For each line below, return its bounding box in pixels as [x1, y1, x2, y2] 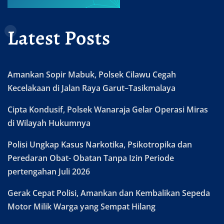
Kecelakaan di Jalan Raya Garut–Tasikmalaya [7, 82, 175, 93]
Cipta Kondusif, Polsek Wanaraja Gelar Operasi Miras [7, 103, 208, 115]
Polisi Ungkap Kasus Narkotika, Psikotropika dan [7, 138, 192, 150]
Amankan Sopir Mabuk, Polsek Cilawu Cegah [7, 68, 176, 80]
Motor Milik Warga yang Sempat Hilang [7, 200, 155, 212]
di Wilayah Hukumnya [7, 117, 90, 128]
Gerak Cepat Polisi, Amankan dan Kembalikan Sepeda [7, 187, 210, 198]
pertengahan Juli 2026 [7, 165, 90, 177]
